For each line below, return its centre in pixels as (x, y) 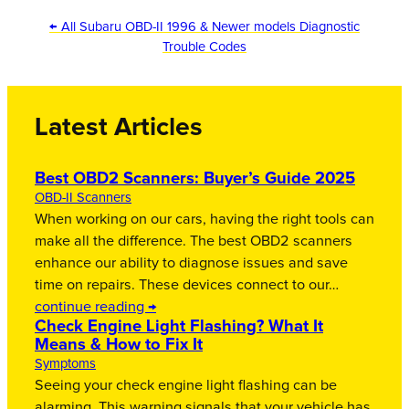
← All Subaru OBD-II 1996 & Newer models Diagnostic (204, 26)
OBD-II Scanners (83, 198)
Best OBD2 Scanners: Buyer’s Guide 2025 (195, 179)
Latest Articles (119, 128)
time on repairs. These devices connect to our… (187, 285)
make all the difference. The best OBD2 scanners (194, 241)
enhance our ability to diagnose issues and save (191, 263)
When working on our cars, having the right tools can (204, 220)
